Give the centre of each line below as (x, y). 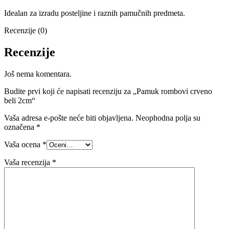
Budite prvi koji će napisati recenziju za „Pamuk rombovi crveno (108, 91)
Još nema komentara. (38, 74)
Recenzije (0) (26, 31)
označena (20, 127)
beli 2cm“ (20, 101)
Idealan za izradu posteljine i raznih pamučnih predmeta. (95, 13)
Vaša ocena (23, 145)
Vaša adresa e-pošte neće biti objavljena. (69, 118)
